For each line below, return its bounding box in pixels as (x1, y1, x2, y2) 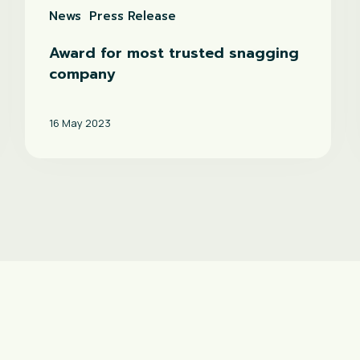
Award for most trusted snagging (48, 41, 299, 64)
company (48, 62, 116, 85)
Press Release (88, 6, 176, 25)
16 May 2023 (48, 116, 111, 131)
